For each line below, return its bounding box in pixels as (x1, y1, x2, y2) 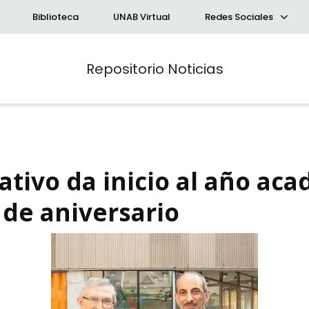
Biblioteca (32, 10, 79, 23)
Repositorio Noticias (86, 59, 223, 79)
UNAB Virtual (113, 10, 170, 23)
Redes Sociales (205, 10, 275, 23)
